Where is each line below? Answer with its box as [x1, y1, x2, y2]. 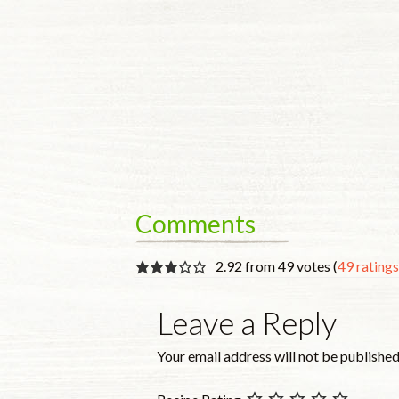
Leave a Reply [157, 304, 337, 342]
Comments [135, 208, 256, 239]
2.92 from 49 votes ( [216, 256, 338, 274]
